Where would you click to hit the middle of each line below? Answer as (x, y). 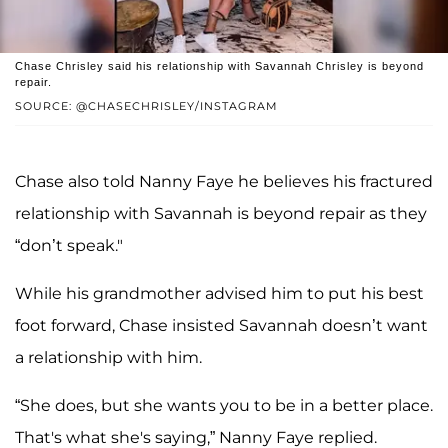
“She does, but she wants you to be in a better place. (224, 405)
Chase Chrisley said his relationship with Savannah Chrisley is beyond (219, 65)
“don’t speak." (69, 245)
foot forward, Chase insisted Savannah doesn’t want (221, 325)
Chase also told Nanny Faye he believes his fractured (224, 181)
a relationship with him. (108, 357)
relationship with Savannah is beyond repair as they (221, 213)
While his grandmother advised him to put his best (219, 293)
